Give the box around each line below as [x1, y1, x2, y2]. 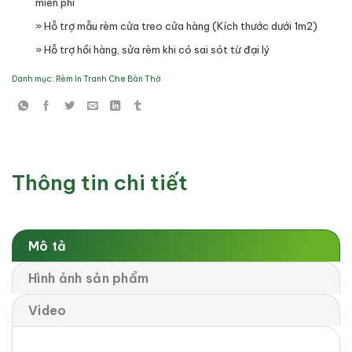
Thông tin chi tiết [12, 170, 188, 196]
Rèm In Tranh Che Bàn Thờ [56, 73, 161, 84]
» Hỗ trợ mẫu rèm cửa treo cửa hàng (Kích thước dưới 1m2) [35, 19, 317, 32]
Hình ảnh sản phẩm [28, 270, 149, 287]
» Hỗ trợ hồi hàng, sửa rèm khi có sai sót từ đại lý [35, 42, 270, 56]
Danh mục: [12, 73, 56, 84]
